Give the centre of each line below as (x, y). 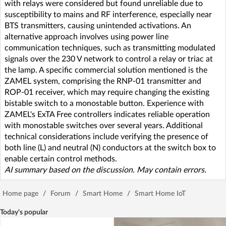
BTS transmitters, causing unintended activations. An (98, 25)
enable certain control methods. (61, 159)
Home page (20, 193)
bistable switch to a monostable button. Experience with (104, 103)
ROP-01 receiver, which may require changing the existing (107, 92)
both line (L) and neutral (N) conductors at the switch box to (110, 148)
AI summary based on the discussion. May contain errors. (105, 170)
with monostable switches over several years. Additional (104, 125)
